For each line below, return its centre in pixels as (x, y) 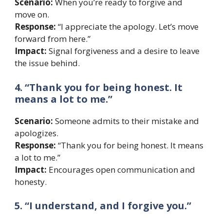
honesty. (31, 182)
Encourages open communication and (121, 169)
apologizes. (36, 133)
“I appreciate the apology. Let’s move (127, 27)
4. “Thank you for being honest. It (99, 87)
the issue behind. (47, 63)
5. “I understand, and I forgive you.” (103, 206)
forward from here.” (53, 39)
